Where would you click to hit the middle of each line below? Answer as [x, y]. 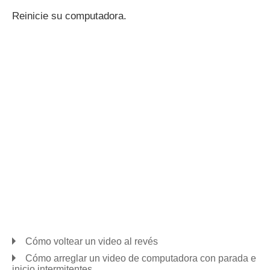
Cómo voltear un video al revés [92, 241]
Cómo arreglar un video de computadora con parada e [141, 258]
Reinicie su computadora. [69, 16]
